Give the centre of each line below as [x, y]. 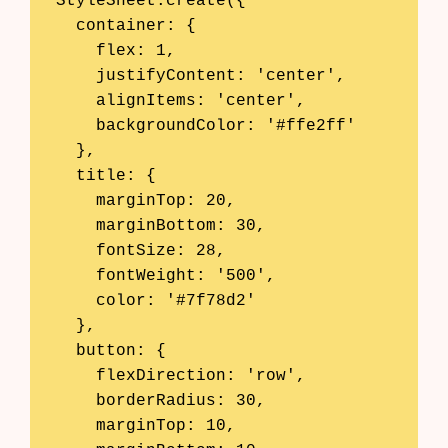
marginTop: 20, [75, 200]
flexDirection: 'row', [75, 375]
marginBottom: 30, [75, 225]
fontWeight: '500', [75, 275]
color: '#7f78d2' [75, 300]
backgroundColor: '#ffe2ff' [75, 125]
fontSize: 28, [75, 250]
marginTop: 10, [75, 425]
